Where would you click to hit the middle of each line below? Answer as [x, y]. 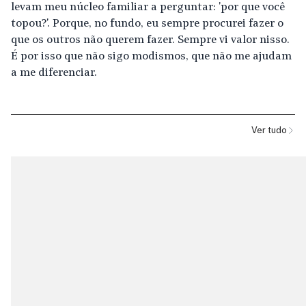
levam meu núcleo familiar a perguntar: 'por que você [148, 8]
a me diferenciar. [54, 73]
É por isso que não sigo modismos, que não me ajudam [151, 57]
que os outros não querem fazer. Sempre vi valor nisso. [150, 41]
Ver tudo [269, 130]
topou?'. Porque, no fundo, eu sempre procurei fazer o [147, 24]
